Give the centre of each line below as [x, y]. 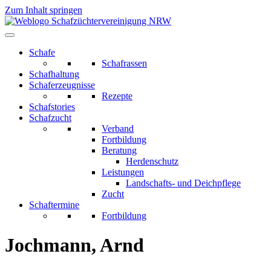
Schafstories [52, 107]
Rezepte [117, 96]
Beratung [119, 150]
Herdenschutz [152, 161]
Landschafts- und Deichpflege [183, 183]
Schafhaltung [54, 74]
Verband [118, 129]
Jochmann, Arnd [74, 245]
